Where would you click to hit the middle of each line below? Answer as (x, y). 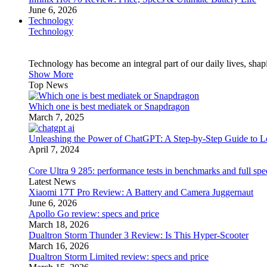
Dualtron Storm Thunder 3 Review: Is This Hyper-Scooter (139, 235)
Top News (48, 85)
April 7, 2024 (54, 149)
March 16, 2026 (59, 246)
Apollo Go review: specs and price (94, 214)
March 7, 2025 (56, 117)
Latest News (52, 181)
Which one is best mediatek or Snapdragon (109, 106)
